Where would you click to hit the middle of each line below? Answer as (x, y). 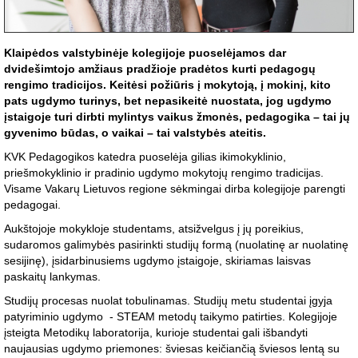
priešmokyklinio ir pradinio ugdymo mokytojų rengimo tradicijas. (164, 173)
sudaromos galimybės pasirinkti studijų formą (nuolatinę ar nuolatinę (176, 245)
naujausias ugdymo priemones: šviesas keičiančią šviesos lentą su (172, 349)
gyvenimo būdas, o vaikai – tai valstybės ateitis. (135, 133)
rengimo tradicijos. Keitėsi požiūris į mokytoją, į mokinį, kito (167, 85)
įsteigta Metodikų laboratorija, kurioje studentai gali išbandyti (156, 333)
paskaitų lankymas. (52, 277)
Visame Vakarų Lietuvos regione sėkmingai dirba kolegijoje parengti (175, 189)
